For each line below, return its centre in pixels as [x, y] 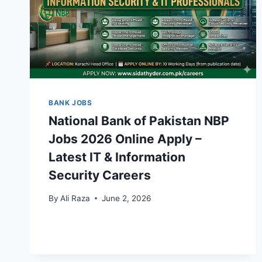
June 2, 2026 [127, 198]
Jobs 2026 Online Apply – [125, 139]
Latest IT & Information [117, 157]
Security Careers [100, 175]
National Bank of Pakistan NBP [139, 121]
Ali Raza [75, 198]
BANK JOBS [70, 103]
